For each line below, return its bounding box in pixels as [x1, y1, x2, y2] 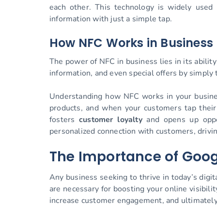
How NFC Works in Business [49, 35, 213, 51]
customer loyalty [79, 114, 142, 125]
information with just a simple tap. [49, 14, 172, 25]
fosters [49, 114, 79, 125]
